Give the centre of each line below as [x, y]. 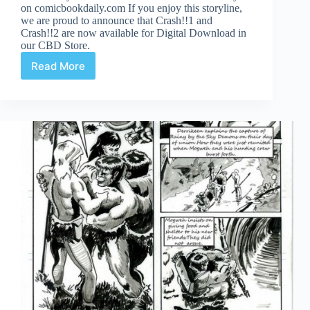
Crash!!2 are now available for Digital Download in [134, 33]
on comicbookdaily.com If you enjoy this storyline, [131, 8]
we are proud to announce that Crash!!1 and [117, 21]
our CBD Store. [55, 46]
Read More [58, 66]
